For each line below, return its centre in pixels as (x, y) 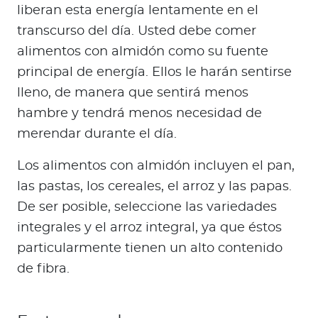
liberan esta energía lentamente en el (138, 11)
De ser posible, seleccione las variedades (147, 208)
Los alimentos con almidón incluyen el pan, (156, 166)
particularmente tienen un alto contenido (150, 249)
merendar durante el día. (97, 135)
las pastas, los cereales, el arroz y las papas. (154, 187)
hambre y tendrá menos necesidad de (139, 114)
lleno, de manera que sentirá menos (133, 93)
